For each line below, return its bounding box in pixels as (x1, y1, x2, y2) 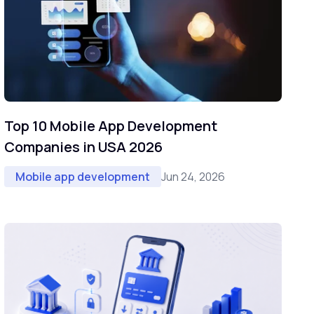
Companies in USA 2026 (4, 137, 163, 157)
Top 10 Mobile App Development (4, 116, 217, 136)
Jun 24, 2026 (161, 168, 225, 184)
